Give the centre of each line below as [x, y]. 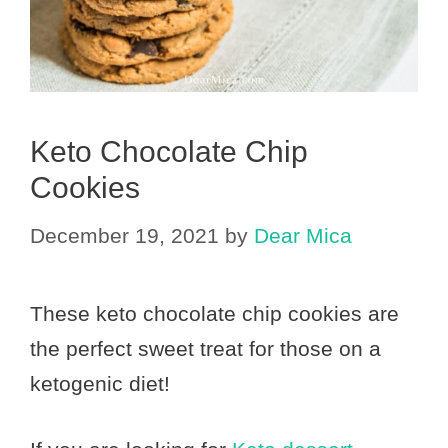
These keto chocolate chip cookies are [214, 313]
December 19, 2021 [124, 235]
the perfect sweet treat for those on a [205, 348]
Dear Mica [303, 235]
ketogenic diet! [100, 383]
